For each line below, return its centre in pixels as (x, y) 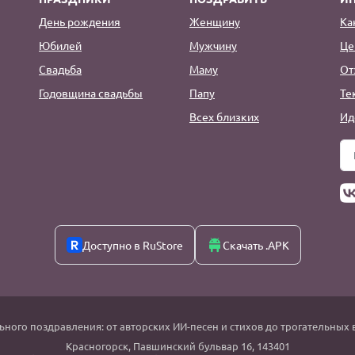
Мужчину (213, 45)
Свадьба (60, 69)
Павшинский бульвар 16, (193, 345)
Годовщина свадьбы (91, 92)
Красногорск (97, 345)
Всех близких (224, 116)
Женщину (215, 21)
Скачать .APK (256, 244)
